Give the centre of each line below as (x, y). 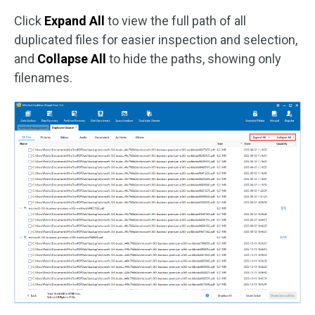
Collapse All (72, 59)
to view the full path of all (175, 21)
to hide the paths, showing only (194, 59)
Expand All (75, 21)
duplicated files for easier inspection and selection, (156, 40)
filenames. (43, 78)
